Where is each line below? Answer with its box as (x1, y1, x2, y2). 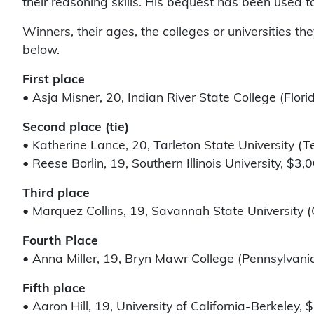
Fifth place (22, 283, 86, 296)
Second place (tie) (22, 122, 129, 135)
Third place (22, 188, 90, 200)
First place (22, 74, 85, 87)
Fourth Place (22, 235, 98, 248)
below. (22, 45, 60, 57)
